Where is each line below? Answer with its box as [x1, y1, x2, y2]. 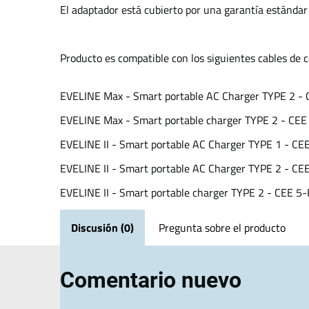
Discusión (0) [71, 219, 134, 236]
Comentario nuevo [60, 267, 241, 293]
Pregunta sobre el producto [159, 219, 286, 236]
